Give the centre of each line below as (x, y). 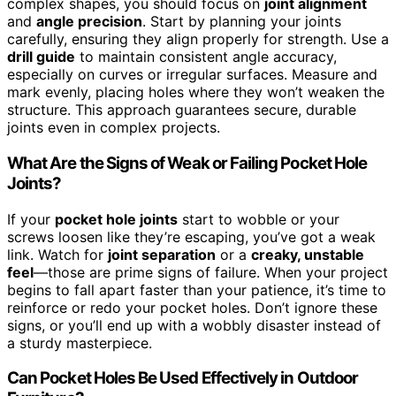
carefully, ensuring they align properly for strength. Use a (198, 39)
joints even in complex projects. (114, 128)
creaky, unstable (308, 254)
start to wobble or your (259, 219)
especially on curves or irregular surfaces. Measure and (192, 75)
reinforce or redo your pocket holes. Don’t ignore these (192, 307)
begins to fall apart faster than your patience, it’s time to (197, 289)
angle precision (89, 22)
